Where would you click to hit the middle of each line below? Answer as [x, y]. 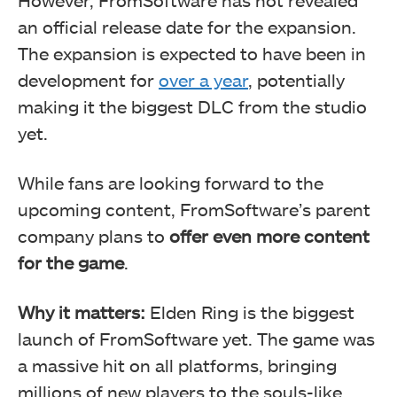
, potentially [296, 80]
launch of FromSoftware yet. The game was [196, 339]
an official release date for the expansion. [187, 27]
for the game [71, 263]
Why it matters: [84, 312]
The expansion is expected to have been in [192, 54]
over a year [203, 80]
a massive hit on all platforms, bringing [177, 366]
